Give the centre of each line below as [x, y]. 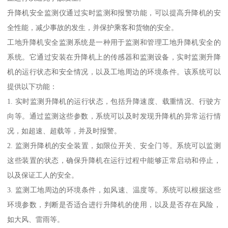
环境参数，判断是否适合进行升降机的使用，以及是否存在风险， [114, 205]
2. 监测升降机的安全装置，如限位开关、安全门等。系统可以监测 [114, 146]
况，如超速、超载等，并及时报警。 [64, 131]
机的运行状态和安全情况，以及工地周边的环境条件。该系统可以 [114, 72]
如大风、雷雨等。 [36, 220]
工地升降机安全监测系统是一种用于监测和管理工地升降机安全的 [114, 42]
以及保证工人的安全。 [43, 175]
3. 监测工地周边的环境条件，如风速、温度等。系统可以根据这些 [114, 190]
